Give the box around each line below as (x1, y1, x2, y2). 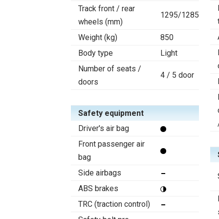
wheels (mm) (78, 17, 123, 26)
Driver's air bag (78, 124, 129, 133)
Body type (78, 48, 113, 58)
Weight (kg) (78, 33, 117, 42)
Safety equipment (78, 109, 144, 118)
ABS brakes (78, 184, 118, 193)
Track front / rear (78, 4, 135, 13)
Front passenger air (78, 139, 145, 149)
